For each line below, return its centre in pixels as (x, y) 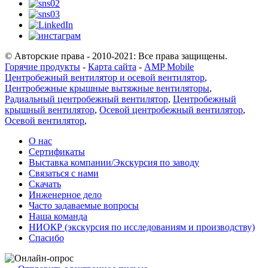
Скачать (45, 184)
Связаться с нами (64, 173)
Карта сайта (112, 66)
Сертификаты (57, 151)
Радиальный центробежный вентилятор (86, 99)
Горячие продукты (42, 66)
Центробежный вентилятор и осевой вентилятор (105, 77)
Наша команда (58, 216)
